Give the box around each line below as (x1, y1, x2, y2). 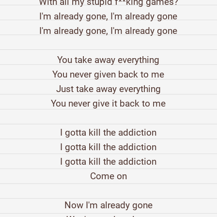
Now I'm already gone (64, 200, 153, 211)
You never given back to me (52, 69, 165, 80)
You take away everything (57, 54, 160, 66)
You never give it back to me (51, 98, 166, 109)
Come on (90, 170, 127, 182)
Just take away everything (56, 83, 161, 95)
